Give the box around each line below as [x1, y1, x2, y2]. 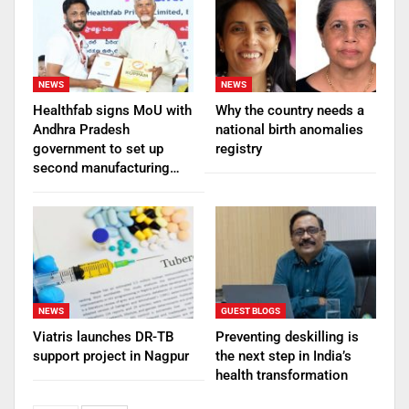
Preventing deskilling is [215, 329, 359, 345]
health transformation [215, 367, 348, 383]
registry [215, 140, 262, 157]
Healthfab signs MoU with [33, 101, 192, 119]
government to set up [33, 140, 163, 157]
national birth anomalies [215, 121, 363, 138]
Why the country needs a [215, 101, 364, 119]
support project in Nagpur [33, 348, 189, 364]
